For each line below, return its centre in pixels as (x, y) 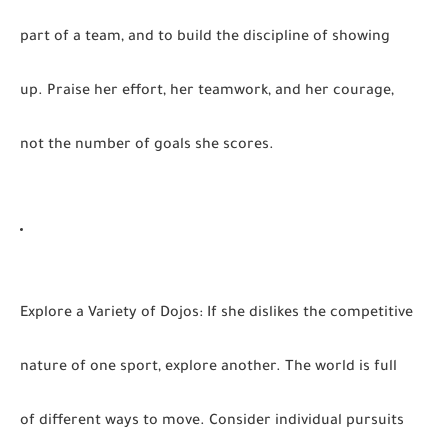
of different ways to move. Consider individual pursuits (212, 422)
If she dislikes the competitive (308, 314)
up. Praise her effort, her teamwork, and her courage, (207, 92)
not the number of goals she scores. (147, 146)
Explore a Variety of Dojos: (111, 314)
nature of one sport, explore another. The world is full (208, 368)
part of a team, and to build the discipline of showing (205, 38)
